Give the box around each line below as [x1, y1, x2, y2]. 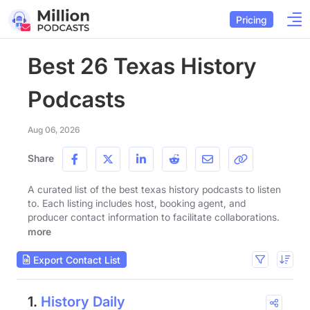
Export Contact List [30, 253, 120, 266]
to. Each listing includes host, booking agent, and [28, 197, 246, 209]
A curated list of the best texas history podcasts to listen [28, 183, 281, 195]
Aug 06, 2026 [28, 125, 80, 135]
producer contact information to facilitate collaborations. [28, 211, 280, 223]
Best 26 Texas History [28, 53, 256, 80]
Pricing [236, 13, 267, 26]
